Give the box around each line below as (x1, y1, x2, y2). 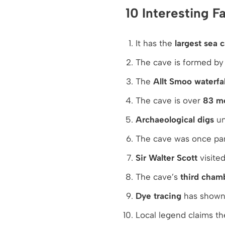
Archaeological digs (135, 115, 214, 125)
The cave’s (135, 172, 180, 182)
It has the (135, 38, 175, 49)
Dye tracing (135, 191, 181, 201)
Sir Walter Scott (135, 153, 197, 163)
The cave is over (135, 95, 203, 106)
